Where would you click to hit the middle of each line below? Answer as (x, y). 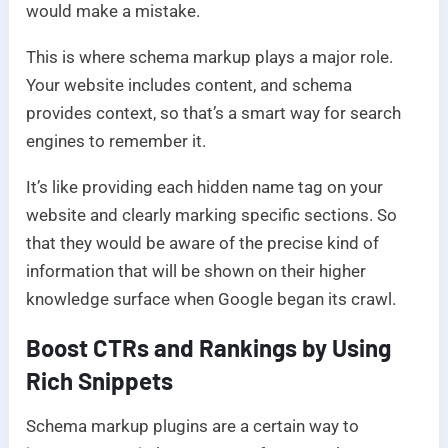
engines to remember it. (116, 141)
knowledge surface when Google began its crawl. (211, 299)
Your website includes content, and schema (189, 85)
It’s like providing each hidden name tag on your (205, 187)
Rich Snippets (100, 381)
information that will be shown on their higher (196, 271)
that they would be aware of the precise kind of (203, 243)
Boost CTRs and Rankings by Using (209, 348)
